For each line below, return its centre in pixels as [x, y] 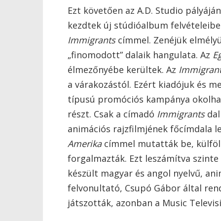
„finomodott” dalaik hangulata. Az [140, 55]
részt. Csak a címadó [112, 114]
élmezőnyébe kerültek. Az [123, 70]
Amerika [85, 144]
